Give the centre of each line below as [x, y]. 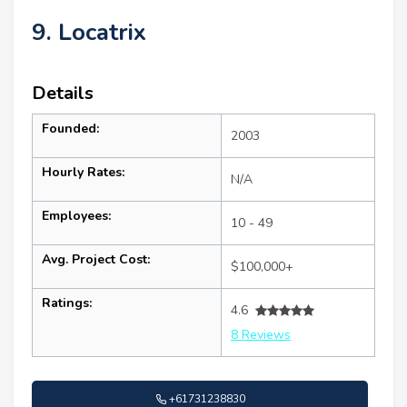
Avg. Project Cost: [96, 260]
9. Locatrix [89, 33]
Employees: [76, 216]
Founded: [70, 129]
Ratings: [67, 303]
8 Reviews [261, 335]
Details [63, 94]
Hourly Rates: [83, 173]
